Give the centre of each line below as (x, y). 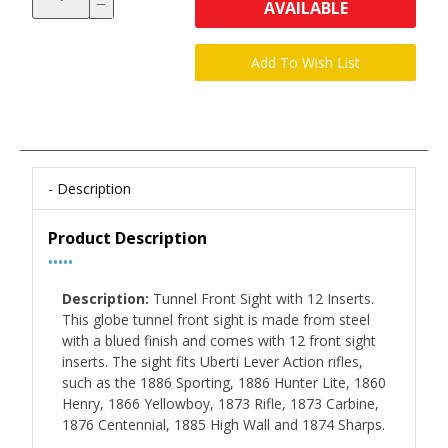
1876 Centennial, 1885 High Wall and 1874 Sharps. (223, 424)
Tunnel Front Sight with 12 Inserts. (261, 298)
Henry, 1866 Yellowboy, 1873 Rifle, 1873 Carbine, (220, 403)
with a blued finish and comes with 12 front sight (219, 340)
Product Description (127, 238)
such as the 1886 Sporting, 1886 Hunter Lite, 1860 (224, 382)
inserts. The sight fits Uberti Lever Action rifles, (212, 361)
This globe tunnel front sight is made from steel (216, 319)
